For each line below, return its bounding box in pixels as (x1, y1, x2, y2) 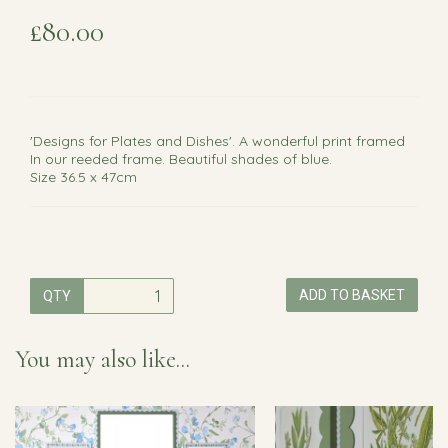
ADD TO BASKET (298, 286, 405, 303)
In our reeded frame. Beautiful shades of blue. (30, 149, 332, 168)
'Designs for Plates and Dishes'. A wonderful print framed (30, 131, 405, 150)
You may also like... (15, 344, 190, 374)
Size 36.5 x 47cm (30, 167, 137, 186)
